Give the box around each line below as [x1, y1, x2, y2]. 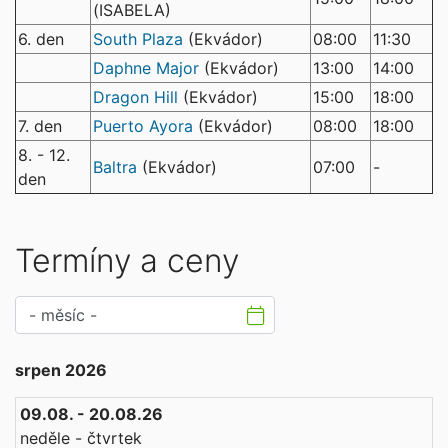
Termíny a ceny [15, 241, 239, 281]
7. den [18, 116, 62, 137]
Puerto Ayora [93, 116, 193, 137]
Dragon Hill [93, 87, 178, 108]
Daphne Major [93, 58, 199, 79]
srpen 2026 [15, 360, 107, 381]
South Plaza [93, 29, 183, 50]
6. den [18, 29, 64, 50]
